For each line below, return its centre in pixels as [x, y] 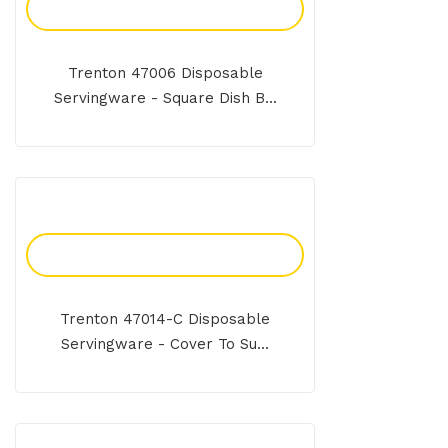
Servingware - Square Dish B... [165, 98]
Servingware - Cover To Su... [165, 344]
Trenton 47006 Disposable [165, 73]
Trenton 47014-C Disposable [165, 319]
